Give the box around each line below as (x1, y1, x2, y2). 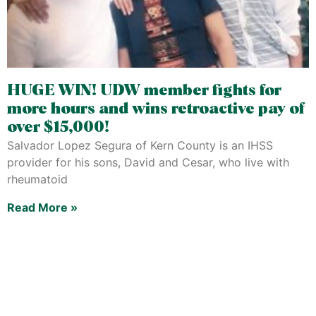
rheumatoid (7, 172, 68, 186)
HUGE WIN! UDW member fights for (7, 83, 281, 99)
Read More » (7, 200, 78, 214)
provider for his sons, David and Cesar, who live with (7, 155, 289, 169)
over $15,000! (7, 120, 109, 135)
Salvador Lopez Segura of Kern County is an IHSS (7, 138, 273, 152)
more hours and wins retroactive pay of (7, 102, 305, 117)
